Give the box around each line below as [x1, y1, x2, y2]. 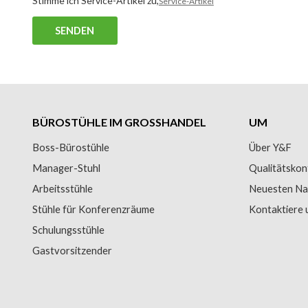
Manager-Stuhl [32, 162, 100, 175]
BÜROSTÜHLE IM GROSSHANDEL [32, 115, 200, 129]
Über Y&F [249, 142, 292, 154]
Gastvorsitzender [32, 245, 112, 257]
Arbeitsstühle [32, 183, 93, 195]
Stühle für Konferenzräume [32, 203, 155, 216]
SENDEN [55, 24, 95, 36]
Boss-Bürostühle [32, 142, 109, 154]
